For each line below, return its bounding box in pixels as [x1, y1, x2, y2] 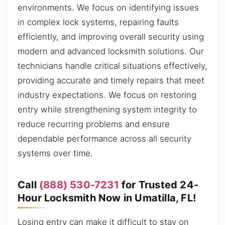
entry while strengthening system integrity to [18, 104, 197, 115]
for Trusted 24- [119, 179, 199, 191]
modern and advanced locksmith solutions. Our [18, 46, 204, 57]
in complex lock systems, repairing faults [18, 17, 179, 28]
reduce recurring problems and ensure [18, 119, 170, 130]
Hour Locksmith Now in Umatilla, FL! [18, 192, 196, 204]
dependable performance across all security [18, 134, 191, 144]
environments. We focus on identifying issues [18, 3, 199, 13]
